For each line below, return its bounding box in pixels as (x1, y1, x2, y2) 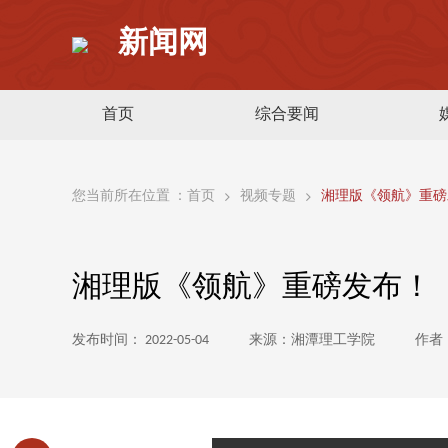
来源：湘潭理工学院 (249, 333, 375, 348)
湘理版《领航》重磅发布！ (72, 273, 432, 304)
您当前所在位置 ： (72, 189, 187, 204)
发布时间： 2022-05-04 (72, 333, 209, 348)
